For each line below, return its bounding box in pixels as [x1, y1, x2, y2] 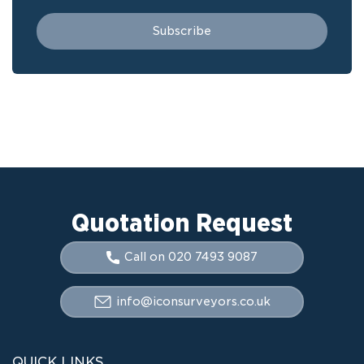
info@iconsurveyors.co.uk [115, 294, 271, 308]
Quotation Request [71, 207, 292, 237]
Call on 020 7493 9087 [124, 250, 258, 264]
